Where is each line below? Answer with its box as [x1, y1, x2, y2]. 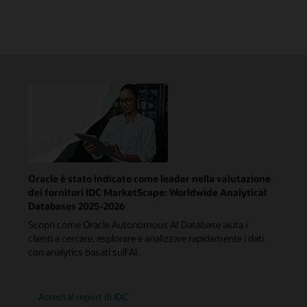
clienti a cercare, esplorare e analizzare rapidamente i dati [28, 232, 265, 245]
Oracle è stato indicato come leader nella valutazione [28, 172, 271, 186]
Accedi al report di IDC [38, 291, 127, 302]
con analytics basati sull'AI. [28, 245, 140, 259]
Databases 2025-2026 [28, 199, 126, 213]
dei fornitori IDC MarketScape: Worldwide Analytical [28, 186, 267, 199]
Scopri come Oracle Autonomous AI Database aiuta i [28, 218, 248, 232]
